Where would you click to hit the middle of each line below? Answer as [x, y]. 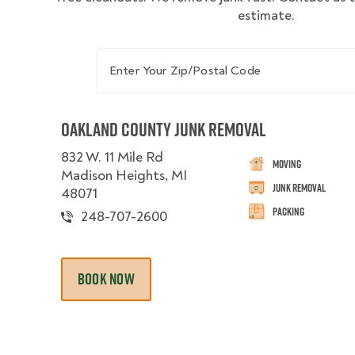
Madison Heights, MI [124, 176]
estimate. [266, 15]
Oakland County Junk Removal [164, 129]
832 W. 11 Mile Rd [112, 157]
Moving [287, 164]
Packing [289, 211]
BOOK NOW [106, 279]
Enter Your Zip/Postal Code [176, 56]
